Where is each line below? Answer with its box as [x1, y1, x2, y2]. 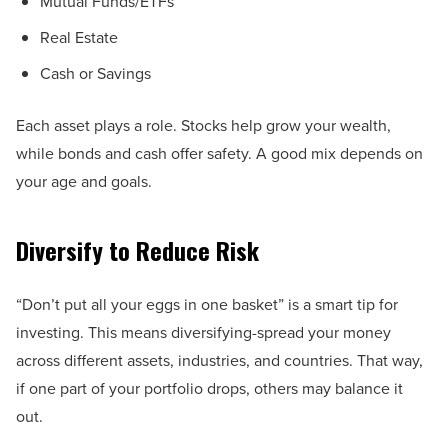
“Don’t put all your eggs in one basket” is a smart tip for [16, 293, 398, 316]
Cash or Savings [40, 62, 155, 85]
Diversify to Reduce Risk [16, 232, 259, 269]
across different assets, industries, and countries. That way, [16, 349, 423, 372]
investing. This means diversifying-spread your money [16, 321, 391, 344]
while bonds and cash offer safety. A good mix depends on [16, 142, 423, 165]
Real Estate [40, 26, 122, 49]
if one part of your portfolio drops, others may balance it [16, 377, 403, 400]
